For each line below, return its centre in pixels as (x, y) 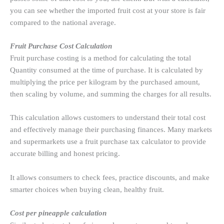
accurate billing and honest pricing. (65, 154)
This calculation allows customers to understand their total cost (108, 118)
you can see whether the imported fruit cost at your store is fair (108, 10)
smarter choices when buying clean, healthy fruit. (87, 189)
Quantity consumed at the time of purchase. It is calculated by (106, 70)
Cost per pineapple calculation (58, 213)
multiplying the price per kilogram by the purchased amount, (105, 82)
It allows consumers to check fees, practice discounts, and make (110, 177)
